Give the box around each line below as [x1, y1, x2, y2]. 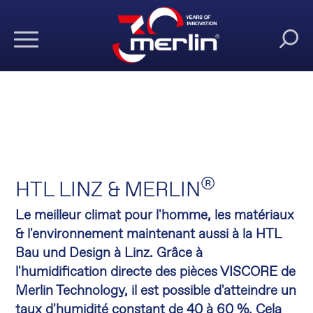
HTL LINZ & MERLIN [15, 177, 201, 204]
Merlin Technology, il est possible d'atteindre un [15, 282, 297, 300]
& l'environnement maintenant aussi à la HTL [15, 226, 282, 243]
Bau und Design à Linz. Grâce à [15, 245, 203, 262]
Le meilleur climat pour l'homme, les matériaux [15, 207, 295, 224]
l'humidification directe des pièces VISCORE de [15, 263, 296, 281]
